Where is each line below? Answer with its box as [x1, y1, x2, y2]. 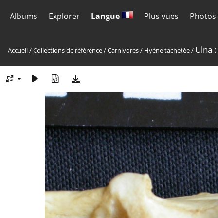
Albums [10, 11, 37, 21]
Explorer [48, 11, 80, 21]
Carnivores [108, 46, 139, 54]
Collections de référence [33, 46, 102, 54]
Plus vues [144, 11, 179, 21]
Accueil [8, 46, 28, 54]
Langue [91, 11, 122, 21]
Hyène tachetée [144, 46, 190, 54]
